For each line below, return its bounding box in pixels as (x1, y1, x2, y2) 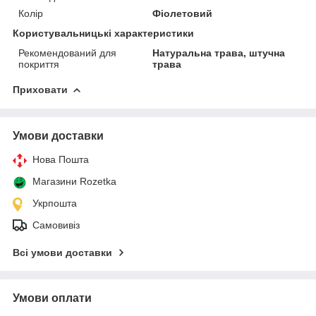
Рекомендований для (18, 47, 116, 59)
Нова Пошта (32, 153, 89, 165)
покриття (18, 58, 59, 70)
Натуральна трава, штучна (152, 47, 286, 59)
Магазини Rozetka (32, 175, 116, 187)
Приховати (13, 83, 68, 95)
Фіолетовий (152, 7, 213, 19)
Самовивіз (32, 219, 80, 231)
